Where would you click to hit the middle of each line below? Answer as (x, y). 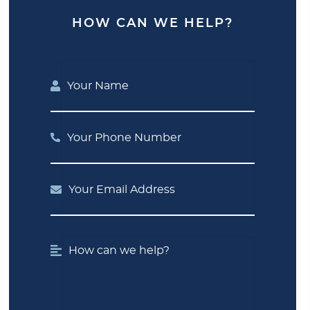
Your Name (77, 68)
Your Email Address (97, 172)
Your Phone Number (100, 120)
